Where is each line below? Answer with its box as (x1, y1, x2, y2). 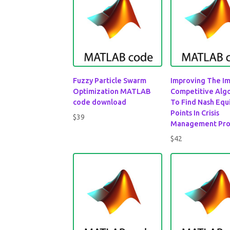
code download (73, 98, 127, 106)
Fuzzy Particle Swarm (73, 76, 147, 85)
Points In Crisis (170, 108, 220, 117)
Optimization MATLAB (73, 87, 151, 95)
